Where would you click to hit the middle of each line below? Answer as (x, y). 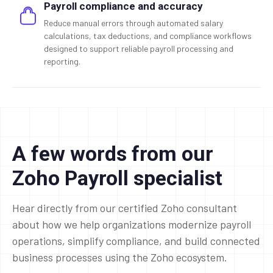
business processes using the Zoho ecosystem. (120, 257)
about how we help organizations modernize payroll (132, 224)
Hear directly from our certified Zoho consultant (125, 207)
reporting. (62, 61)
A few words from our (113, 153)
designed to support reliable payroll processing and (139, 48)
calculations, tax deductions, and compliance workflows (148, 35)
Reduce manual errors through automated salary (133, 23)
